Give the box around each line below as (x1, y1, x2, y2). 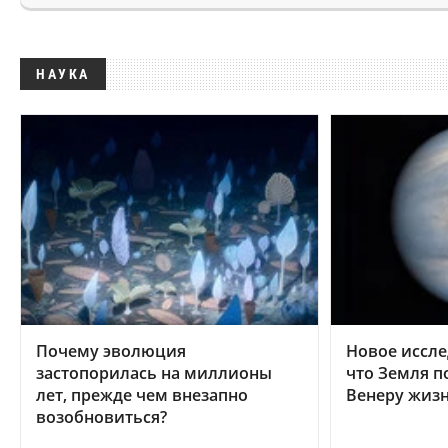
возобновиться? (36, 405, 167, 428)
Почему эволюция (36, 339, 186, 362)
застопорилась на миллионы (36, 361, 272, 384)
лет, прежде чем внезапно (36, 383, 248, 406)
